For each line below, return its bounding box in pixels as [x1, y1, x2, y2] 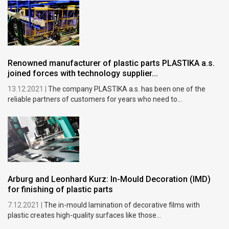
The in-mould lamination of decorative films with [44, 201, 200, 210]
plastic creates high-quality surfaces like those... [8, 211, 162, 220]
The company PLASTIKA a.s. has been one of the [48, 85, 206, 93]
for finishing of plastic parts [8, 185, 113, 195]
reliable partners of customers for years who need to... [8, 95, 182, 103]
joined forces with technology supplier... [8, 68, 158, 78]
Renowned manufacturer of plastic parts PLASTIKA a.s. [8, 58, 215, 68]
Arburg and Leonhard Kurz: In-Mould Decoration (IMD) [8, 174, 211, 185]
